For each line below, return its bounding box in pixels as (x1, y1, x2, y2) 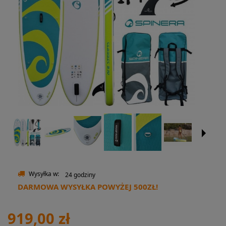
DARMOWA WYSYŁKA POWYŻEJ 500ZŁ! (18, 182, 158, 192)
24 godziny (65, 171, 96, 180)
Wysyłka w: (29, 169, 59, 179)
